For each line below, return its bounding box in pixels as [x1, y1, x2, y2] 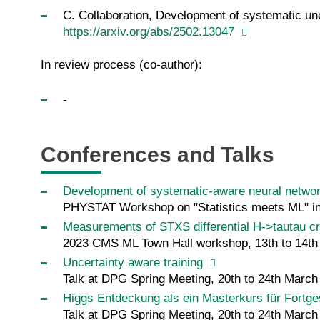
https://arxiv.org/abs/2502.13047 [62, 25, 238, 39]
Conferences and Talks [41, 143, 274, 167]
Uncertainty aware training [62, 256, 206, 270]
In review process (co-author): [41, 58, 202, 72]
